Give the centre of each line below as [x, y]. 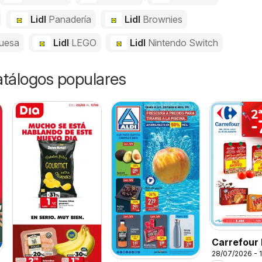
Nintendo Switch [183, 43]
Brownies [163, 19]
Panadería [70, 19]
